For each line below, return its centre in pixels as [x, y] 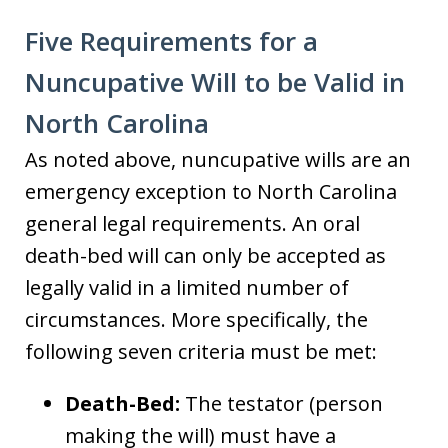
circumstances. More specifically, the [196, 319]
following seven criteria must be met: [201, 351]
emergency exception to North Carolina [211, 191]
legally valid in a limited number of [187, 287]
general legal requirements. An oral [192, 223]
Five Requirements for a [171, 41]
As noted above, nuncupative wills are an [218, 159]
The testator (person [281, 403]
